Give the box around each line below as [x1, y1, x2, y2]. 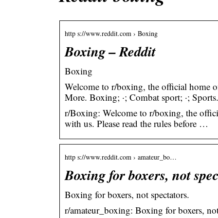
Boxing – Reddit [65, 41, 156, 61]
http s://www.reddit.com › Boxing [65, 28, 158, 38]
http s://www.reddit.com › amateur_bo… [65, 152, 177, 162]
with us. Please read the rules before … [65, 117, 208, 129]
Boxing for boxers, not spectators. [65, 188, 189, 200]
